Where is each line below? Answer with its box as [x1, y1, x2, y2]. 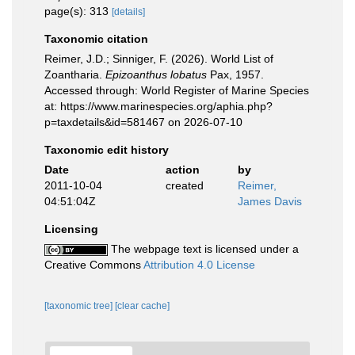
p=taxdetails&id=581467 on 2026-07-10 [44, 116, 242, 128]
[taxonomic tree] [44, 300, 115, 311]
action [165, 163, 200, 176]
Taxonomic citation [44, 32, 148, 45]
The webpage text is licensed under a [108, 242, 299, 255]
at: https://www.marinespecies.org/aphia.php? [44, 100, 273, 113]
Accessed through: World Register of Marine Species [44, 84, 309, 97]
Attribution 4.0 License [143, 258, 255, 271]
